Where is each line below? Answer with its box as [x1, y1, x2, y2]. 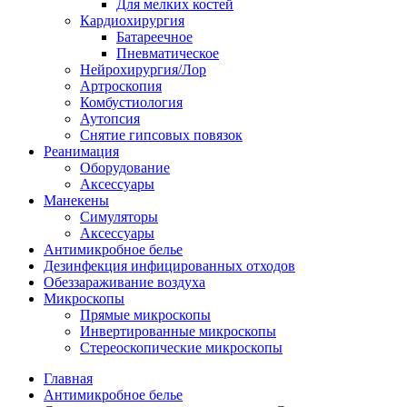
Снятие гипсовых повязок [80, 127, 243, 144]
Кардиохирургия [80, 13, 184, 29]
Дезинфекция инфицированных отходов [44, 258, 295, 274]
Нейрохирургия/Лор [80, 62, 206, 78]
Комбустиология [80, 94, 183, 111]
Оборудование [80, 160, 170, 176]
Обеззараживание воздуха [44, 274, 205, 291]
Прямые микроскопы [80, 307, 211, 323]
